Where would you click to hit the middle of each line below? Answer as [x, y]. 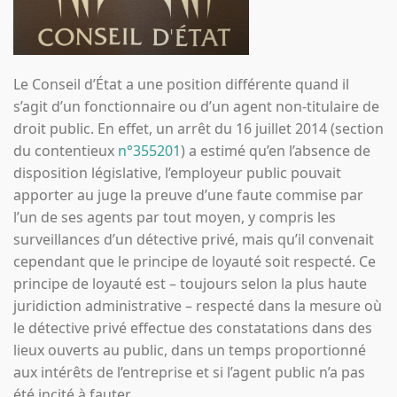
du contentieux [66, 150]
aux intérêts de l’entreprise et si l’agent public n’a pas [189, 372]
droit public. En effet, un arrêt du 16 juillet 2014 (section [198, 128]
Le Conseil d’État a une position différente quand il [181, 84]
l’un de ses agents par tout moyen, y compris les [175, 217]
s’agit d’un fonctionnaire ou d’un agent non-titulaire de [196, 106]
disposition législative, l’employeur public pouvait [177, 172]
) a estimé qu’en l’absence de [276, 150]
